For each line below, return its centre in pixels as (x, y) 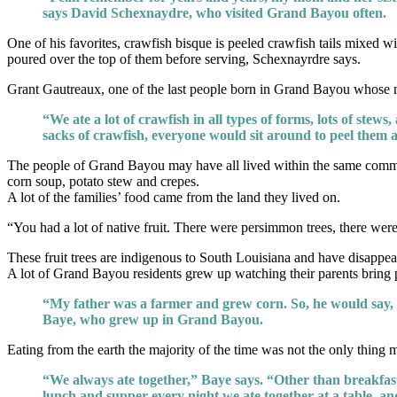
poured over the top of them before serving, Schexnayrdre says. (184, 58)
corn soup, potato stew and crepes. (103, 181)
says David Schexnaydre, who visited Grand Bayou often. (214, 12)
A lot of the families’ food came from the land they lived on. (174, 197)
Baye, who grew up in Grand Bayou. (153, 319)
